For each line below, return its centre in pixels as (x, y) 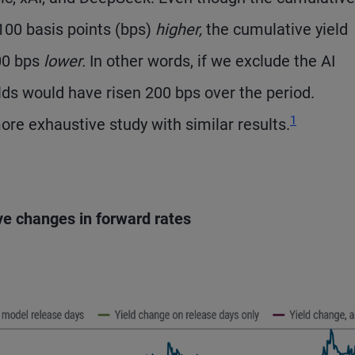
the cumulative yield (275, 30)
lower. (65, 61)
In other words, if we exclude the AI (210, 61)
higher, (179, 30)
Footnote (313, 102)
